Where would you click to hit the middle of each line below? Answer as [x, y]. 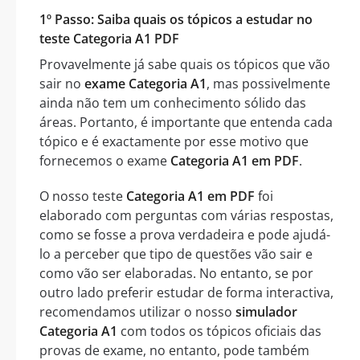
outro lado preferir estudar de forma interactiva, [186, 292]
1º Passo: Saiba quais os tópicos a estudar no [176, 19]
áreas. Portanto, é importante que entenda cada [186, 122]
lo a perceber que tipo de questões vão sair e [176, 254]
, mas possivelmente [268, 83]
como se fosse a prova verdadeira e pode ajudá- [185, 234]
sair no [62, 83]
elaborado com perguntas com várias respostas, [186, 215]
